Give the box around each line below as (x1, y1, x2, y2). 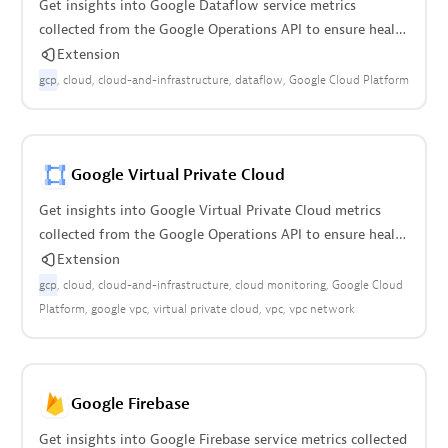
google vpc (90, 301, 147, 317)
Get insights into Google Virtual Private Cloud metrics (38, 202, 381, 219)
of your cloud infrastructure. (38, 45, 218, 62)
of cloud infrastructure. (38, 250, 185, 267)
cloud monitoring (234, 277, 326, 293)
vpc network (288, 301, 355, 317)
